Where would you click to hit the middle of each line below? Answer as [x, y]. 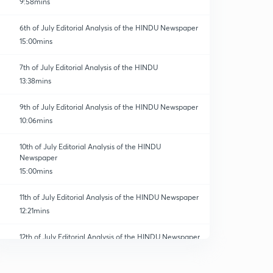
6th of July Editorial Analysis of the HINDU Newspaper [109, 28]
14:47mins [36, 250]
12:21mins [34, 211]
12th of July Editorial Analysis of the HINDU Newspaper [110, 237]
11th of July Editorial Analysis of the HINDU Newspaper [109, 197]
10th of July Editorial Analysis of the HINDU [90, 147]
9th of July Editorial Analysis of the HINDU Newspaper [109, 107]
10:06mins [36, 120]
